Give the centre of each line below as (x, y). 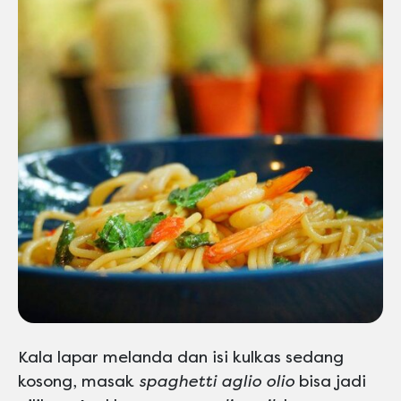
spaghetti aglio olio (217, 381)
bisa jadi (330, 381)
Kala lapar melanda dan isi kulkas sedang (181, 357)
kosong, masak (78, 381)
